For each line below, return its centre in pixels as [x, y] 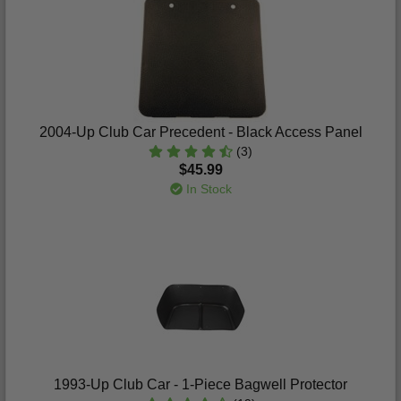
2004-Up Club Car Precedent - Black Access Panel [200, 132]
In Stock [207, 189]
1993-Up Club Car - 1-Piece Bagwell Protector [200, 384]
